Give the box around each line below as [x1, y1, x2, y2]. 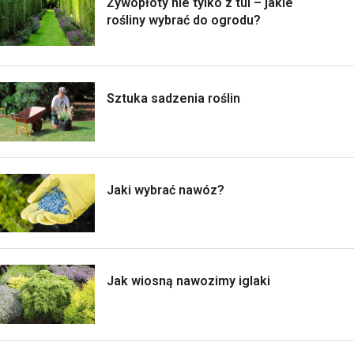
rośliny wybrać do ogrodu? [107, 12, 261, 28]
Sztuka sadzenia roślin [107, 90, 240, 106]
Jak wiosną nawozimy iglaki [107, 273, 270, 289]
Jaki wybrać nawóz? [107, 182, 224, 198]
